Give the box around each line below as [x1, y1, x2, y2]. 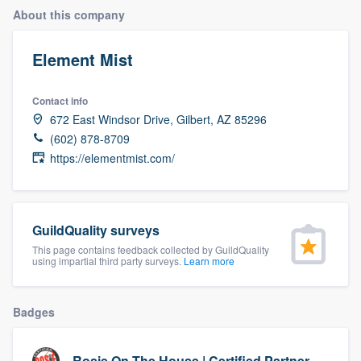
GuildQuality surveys [32, 220, 160, 239]
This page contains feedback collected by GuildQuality [32, 242, 269, 256]
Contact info [32, 93, 88, 108]
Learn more [184, 253, 234, 268]
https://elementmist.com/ [50, 149, 175, 166]
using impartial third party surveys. [32, 253, 184, 268]
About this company [13, 6, 125, 23]
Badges [13, 303, 55, 320]
